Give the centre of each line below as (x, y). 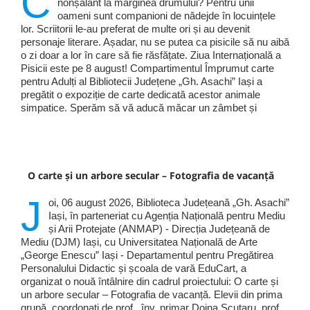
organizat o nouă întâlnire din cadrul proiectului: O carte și (149, 282)
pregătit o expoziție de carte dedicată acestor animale (140, 95)
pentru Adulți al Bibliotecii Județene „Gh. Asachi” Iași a (141, 82)
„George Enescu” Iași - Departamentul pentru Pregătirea (147, 255)
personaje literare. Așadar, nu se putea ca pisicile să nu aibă (155, 42)
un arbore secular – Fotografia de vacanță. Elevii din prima (151, 295)
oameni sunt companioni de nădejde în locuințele (166, 16)
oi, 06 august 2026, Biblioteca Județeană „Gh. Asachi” (168, 203)
